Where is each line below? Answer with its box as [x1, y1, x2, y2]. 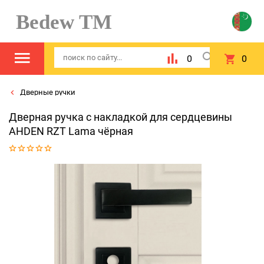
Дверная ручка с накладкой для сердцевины [9, 111, 232, 123]
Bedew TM [5, 11, 112, 33]
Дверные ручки [18, 88, 75, 97]
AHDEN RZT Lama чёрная [9, 125, 133, 137]
